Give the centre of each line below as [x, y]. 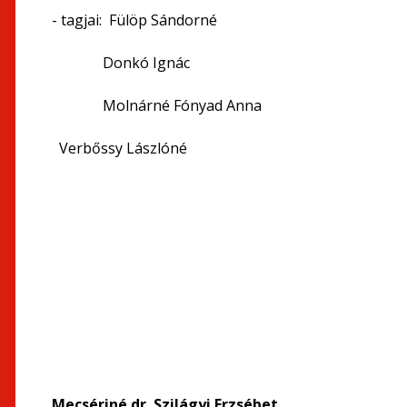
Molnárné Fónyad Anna [157, 105]
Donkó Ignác [121, 63]
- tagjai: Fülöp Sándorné [134, 20]
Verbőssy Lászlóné [119, 148]
